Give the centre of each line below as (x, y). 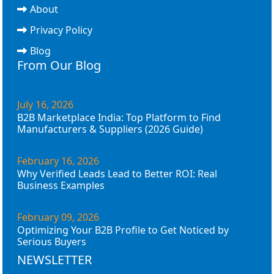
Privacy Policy (61, 30)
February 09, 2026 (58, 217)
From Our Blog (59, 65)
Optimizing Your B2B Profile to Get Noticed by (123, 230)
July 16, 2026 (45, 104)
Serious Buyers (52, 241)
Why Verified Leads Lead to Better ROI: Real (117, 173)
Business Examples (61, 185)
